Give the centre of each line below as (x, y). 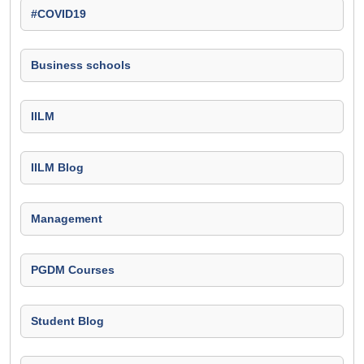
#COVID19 (58, 14)
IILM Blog (57, 167)
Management (67, 219)
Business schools (81, 65)
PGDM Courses (73, 270)
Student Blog (67, 321)
